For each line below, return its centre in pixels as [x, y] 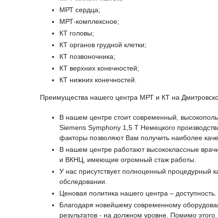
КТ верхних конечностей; [99, 68]
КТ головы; [77, 33]
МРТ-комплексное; [89, 22]
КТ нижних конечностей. [98, 80]
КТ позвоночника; [87, 57]
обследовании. [83, 182]
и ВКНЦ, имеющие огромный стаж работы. [128, 160]
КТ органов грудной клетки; [103, 45]
